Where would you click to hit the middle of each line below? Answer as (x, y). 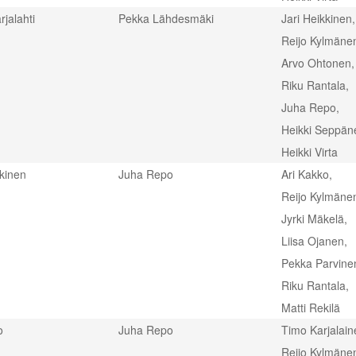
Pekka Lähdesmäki (166, 18)
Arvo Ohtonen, (318, 63)
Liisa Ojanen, (314, 241)
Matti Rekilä (311, 308)
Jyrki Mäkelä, (314, 219)
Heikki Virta (310, 152)
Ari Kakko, (307, 174)
